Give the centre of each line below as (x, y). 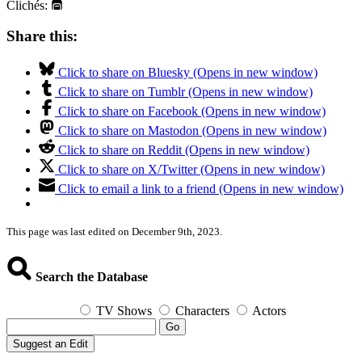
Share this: (42, 36)
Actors (269, 310)
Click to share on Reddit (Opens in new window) (184, 150)
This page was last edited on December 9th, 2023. (114, 232)
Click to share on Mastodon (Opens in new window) (192, 131)
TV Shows (124, 310)
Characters (202, 310)
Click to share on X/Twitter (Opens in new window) (192, 170)
